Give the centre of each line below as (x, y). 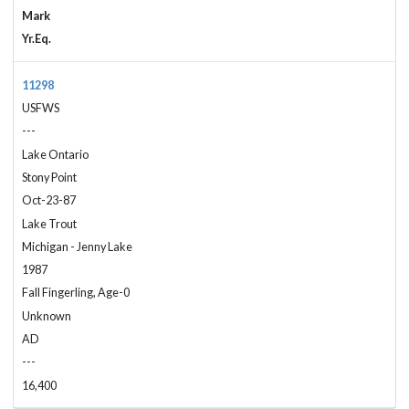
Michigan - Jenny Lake (78, 246)
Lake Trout (50, 224)
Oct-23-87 (49, 201)
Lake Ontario (56, 154)
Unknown (47, 316)
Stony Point (50, 177)
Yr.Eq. (37, 39)
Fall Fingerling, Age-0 (76, 293)
